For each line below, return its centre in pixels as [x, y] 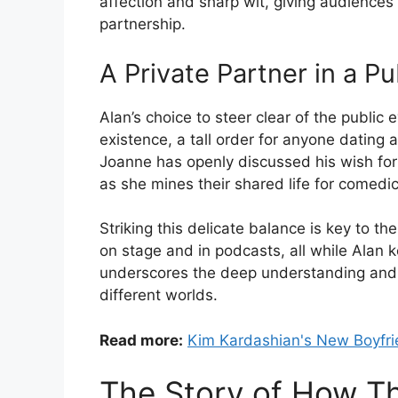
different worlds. [159, 295]
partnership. [143, 24]
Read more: [141, 340]
